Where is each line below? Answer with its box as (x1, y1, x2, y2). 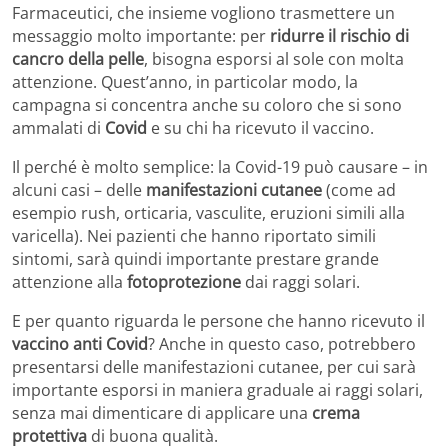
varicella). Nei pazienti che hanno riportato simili (12, 224, 376, 247)
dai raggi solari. (241, 270, 360, 293)
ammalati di (12, 116, 105, 139)
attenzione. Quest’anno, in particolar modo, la (12, 70, 358, 93)
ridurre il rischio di (270, 24, 409, 47)
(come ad (322, 178, 396, 201)
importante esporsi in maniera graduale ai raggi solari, (12, 378, 423, 401)
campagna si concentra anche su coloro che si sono (12, 93, 402, 116)
